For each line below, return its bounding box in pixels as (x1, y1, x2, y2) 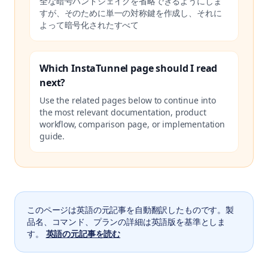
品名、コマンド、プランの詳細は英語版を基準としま (27, 216, 226, 227)
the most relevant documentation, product (39, 106, 206, 118)
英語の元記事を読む (45, 228, 121, 239)
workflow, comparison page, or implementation (39, 118, 225, 130)
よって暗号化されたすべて (39, 19, 139, 31)
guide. (39, 130, 65, 142)
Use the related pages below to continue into (39, 95, 216, 106)
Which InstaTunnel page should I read (39, 62, 218, 75)
